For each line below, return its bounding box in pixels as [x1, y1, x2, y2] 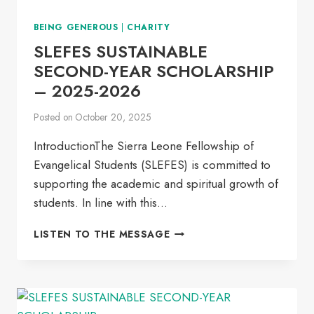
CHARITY [127, 20, 170, 33]
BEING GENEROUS [34, 20, 118, 33]
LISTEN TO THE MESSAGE [34, 227, 170, 242]
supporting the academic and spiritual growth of [34, 175, 278, 193]
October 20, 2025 [75, 110, 152, 125]
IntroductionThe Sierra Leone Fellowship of [34, 137, 254, 155]
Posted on [34, 110, 73, 125]
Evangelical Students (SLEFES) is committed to [34, 156, 271, 174]
